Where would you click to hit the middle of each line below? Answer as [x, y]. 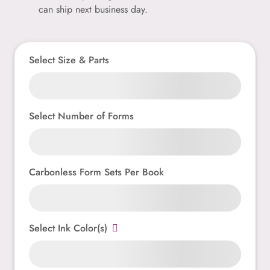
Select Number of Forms [81, 116]
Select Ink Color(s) [68, 228]
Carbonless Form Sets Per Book [96, 172]
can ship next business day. [93, 9]
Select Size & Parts [69, 60]
